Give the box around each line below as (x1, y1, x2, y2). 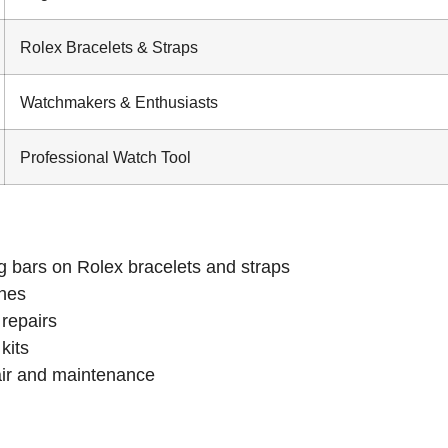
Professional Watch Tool (20, 148, 191, 167)
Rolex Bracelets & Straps (20, 38, 198, 57)
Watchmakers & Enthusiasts (20, 93, 218, 112)
